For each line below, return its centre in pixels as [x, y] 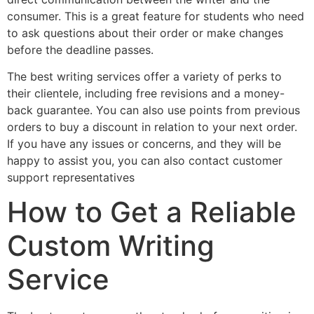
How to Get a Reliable [152, 212]
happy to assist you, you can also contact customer [145, 160]
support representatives [71, 177]
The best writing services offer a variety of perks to [144, 76]
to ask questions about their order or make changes [145, 33]
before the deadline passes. [80, 49]
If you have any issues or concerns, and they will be [144, 143]
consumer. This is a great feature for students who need [156, 16]
